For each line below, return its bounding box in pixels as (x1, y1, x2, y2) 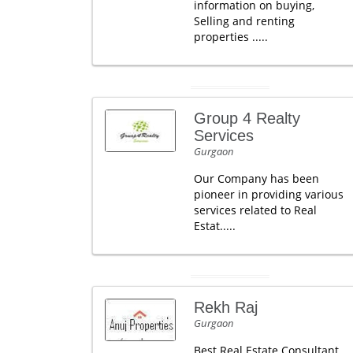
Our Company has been (193, 171, 319, 186)
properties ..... (193, 29, 268, 44)
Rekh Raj (193, 299, 258, 316)
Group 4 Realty (193, 110, 300, 127)
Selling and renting (193, 13, 295, 28)
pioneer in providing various (193, 187, 344, 202)
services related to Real (193, 203, 317, 217)
